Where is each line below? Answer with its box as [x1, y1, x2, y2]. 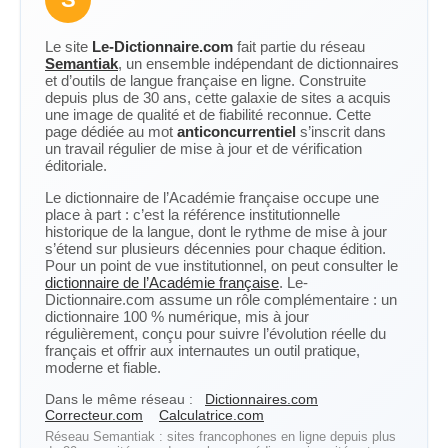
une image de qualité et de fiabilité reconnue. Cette [45, 106, 371, 123]
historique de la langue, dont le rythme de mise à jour [45, 223, 387, 240]
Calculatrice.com [159, 407, 264, 423]
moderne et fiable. [45, 359, 161, 376]
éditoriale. [45, 157, 107, 174]
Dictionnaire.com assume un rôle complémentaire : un [45, 291, 397, 308]
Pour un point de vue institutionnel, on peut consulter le [45, 257, 398, 274]
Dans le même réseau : [45, 391, 193, 407]
